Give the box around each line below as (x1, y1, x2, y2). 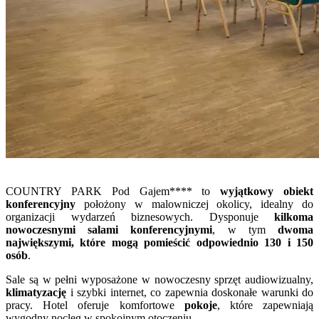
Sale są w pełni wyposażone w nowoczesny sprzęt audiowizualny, (6, 273, 313, 286)
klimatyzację (6, 286, 70, 298)
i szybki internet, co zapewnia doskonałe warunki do (70, 286, 313, 298)
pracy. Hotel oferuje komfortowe (6, 298, 184, 311)
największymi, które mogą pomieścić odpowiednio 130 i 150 (6, 236, 313, 249)
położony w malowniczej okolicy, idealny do (83, 197, 314, 210)
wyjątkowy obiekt (220, 184, 314, 197)
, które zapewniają (216, 298, 314, 311)
